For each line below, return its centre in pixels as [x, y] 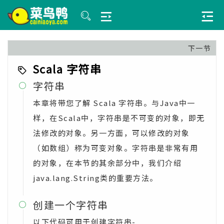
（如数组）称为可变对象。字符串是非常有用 [115, 148]
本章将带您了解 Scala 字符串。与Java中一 [114, 103]
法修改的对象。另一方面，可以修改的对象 [111, 133]
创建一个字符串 [71, 205]
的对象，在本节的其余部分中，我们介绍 [107, 163]
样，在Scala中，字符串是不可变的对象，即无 [119, 118]
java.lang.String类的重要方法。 [95, 178]
